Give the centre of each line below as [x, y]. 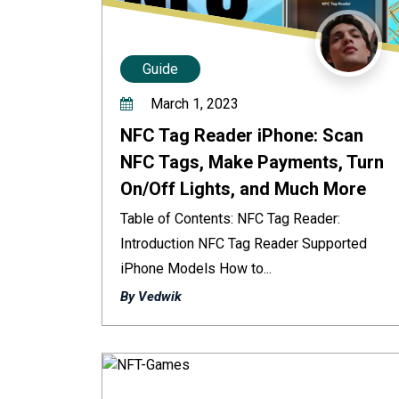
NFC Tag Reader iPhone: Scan [242, 135]
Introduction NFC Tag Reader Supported [244, 244]
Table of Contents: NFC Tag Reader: [230, 219]
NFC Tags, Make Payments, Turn [252, 162]
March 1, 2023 [193, 104]
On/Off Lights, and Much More [243, 189]
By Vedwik [151, 297]
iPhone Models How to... [196, 269]
